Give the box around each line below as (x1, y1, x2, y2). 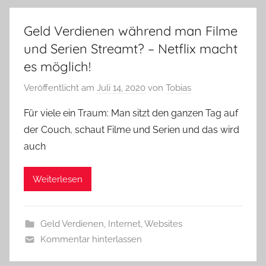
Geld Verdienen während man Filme (24, 23, 237, 40)
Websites (144, 218, 182, 229)
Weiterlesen (33, 173, 83, 185)
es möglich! (24, 58, 91, 75)
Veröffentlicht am (24, 82, 97, 93)
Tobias (166, 82, 191, 93)
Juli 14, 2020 (97, 82, 145, 93)
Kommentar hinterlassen (40, 233, 142, 245)
